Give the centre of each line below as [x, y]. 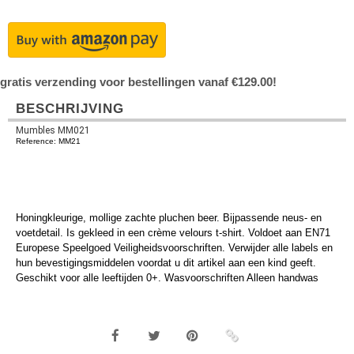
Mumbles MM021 [53, 130]
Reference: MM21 [48, 141]
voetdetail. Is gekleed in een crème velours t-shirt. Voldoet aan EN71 [173, 233]
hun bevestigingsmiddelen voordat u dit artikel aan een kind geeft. [166, 263]
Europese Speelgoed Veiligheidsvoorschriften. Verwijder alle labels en [174, 248]
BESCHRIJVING [70, 109]
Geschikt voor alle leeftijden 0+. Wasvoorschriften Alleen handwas [167, 278]
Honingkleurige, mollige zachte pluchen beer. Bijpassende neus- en [169, 218]
